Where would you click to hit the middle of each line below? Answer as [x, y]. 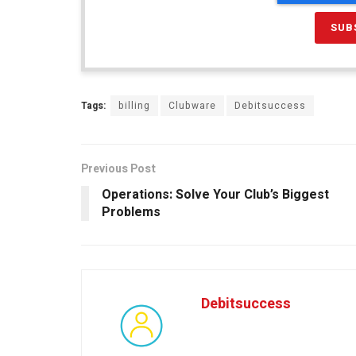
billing [134, 105]
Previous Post [118, 168]
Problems [131, 212]
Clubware [192, 105]
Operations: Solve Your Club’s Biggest [215, 194]
